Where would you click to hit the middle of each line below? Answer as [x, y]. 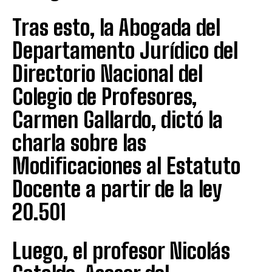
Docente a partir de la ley [117, 189]
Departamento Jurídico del [125, 50]
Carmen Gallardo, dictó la [117, 120]
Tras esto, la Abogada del [116, 27]
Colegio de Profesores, [104, 97]
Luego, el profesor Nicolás [121, 251]
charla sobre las [79, 143]
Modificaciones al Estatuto [126, 166]
